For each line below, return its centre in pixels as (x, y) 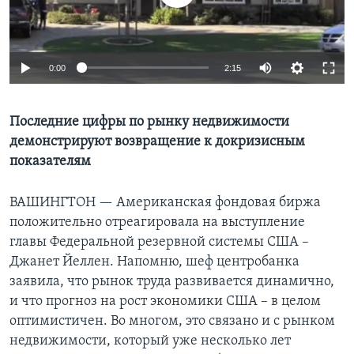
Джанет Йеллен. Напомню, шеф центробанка (154, 262)
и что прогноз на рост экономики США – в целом (165, 301)
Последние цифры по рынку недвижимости (149, 122)
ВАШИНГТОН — (63, 202)
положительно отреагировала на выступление (157, 222)
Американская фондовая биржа (218, 202)
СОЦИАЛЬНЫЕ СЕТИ (61, 70)
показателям (50, 161)
